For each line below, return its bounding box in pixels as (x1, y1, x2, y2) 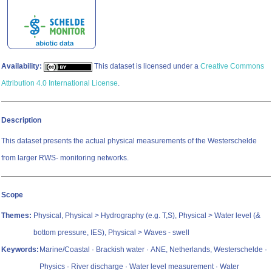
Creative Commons (200, 62, 264, 71)
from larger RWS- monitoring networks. (1, 154, 129, 163)
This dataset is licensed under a (92, 62, 200, 71)
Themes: (1, 211, 32, 220)
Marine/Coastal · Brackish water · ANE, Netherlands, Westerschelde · (39, 245, 267, 254)
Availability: (1, 62, 42, 71)
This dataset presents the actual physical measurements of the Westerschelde (1, 137, 257, 146)
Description (1, 116, 41, 125)
